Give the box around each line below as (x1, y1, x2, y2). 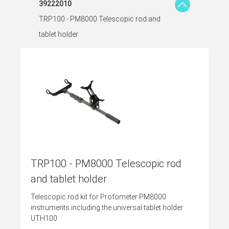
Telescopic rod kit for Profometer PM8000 (31, 192, 166, 201)
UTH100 (31, 214, 57, 222)
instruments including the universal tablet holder (31, 203, 183, 212)
